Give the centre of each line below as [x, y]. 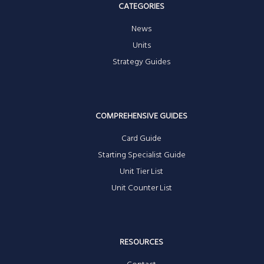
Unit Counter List [141, 188]
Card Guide [141, 138]
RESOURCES [141, 242]
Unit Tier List [141, 171]
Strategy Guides [141, 62]
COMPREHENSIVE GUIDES [141, 116]
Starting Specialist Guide [141, 155]
